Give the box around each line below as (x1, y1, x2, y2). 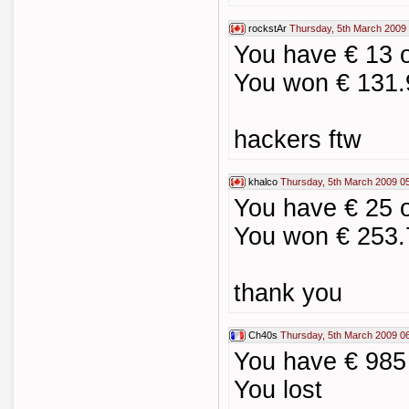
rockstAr (248, 23, 287, 34)
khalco (248, 176, 278, 187)
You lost (234, 376, 322, 404)
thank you (234, 279, 342, 307)
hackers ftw (234, 126, 362, 153)
